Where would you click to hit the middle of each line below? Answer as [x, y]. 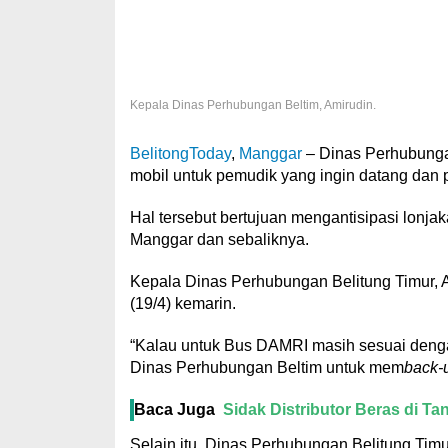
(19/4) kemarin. [182, 304]
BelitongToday [180, 154]
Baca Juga [174, 410]
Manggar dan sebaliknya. [219, 240]
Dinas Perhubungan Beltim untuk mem [266, 368]
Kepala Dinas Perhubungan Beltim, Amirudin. [252, 105]
